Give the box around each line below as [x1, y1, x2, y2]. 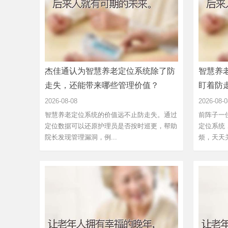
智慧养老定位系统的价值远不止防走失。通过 [45, 110, 177, 119]
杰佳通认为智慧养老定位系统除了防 [45, 66, 175, 75]
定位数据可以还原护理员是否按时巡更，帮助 [45, 122, 177, 130]
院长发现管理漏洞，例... [45, 133, 117, 141]
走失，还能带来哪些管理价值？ [45, 80, 159, 90]
